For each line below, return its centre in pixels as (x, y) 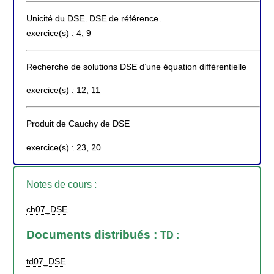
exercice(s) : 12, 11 (63, 90)
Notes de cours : (61, 185)
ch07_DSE (47, 209)
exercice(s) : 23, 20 (64, 147)
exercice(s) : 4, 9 (59, 33)
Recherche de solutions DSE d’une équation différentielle (136, 67)
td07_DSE (46, 261)
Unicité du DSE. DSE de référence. (94, 19)
